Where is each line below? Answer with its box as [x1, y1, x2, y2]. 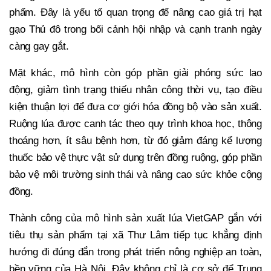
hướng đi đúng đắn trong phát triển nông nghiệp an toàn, [9, 246, 262, 258]
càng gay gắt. [9, 40, 69, 52]
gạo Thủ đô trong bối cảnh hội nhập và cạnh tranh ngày [9, 23, 262, 35]
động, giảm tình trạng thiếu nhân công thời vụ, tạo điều [9, 83, 262, 96]
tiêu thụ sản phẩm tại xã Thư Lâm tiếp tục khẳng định [9, 229, 262, 241]
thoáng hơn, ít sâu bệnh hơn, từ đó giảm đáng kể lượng [9, 134, 262, 146]
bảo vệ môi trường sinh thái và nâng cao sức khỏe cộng [9, 168, 262, 180]
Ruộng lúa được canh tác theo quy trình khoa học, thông [9, 117, 262, 129]
